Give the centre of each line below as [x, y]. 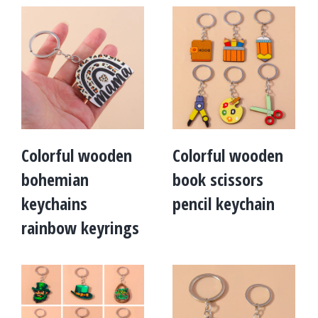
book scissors [218, 179]
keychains [54, 203]
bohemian [55, 179]
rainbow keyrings [80, 227]
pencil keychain [224, 203]
